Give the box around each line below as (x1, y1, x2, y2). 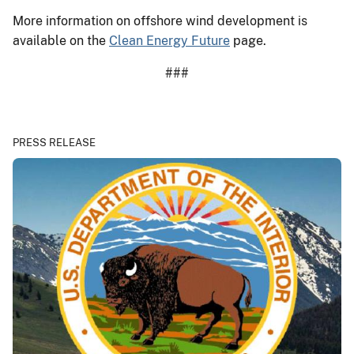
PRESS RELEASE (13, 136, 96, 149)
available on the (13, 32, 109, 48)
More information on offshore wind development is (13, 13, 307, 28)
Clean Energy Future (109, 32, 230, 48)
